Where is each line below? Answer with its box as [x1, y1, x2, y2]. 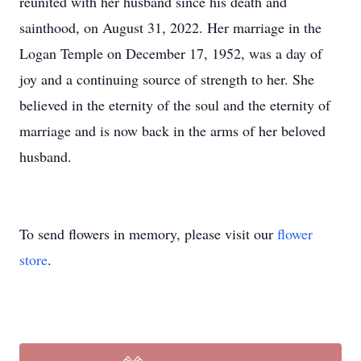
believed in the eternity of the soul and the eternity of [19, 95, 330, 114]
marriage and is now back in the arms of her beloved [19, 121, 326, 140]
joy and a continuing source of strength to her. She [19, 69, 314, 89]
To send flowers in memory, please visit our [19, 224, 277, 243]
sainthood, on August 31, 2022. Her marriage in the [19, 18, 322, 37]
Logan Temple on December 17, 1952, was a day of [19, 44, 322, 63]
